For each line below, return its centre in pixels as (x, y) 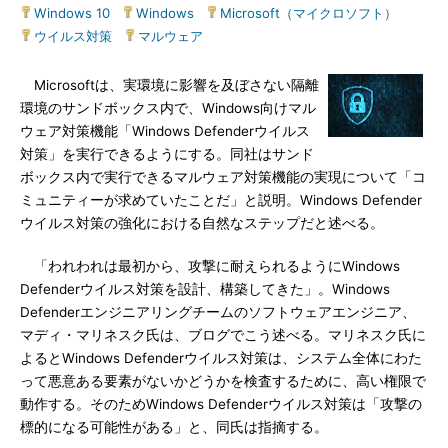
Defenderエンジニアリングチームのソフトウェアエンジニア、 (218, 312)
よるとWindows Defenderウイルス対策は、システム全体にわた (221, 358)
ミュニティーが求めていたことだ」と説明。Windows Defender (221, 200)
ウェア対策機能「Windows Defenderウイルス (165, 131)
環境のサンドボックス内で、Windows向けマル (168, 108)
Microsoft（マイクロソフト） (308, 13)
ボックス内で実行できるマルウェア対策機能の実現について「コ (223, 177)
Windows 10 (72, 13)
